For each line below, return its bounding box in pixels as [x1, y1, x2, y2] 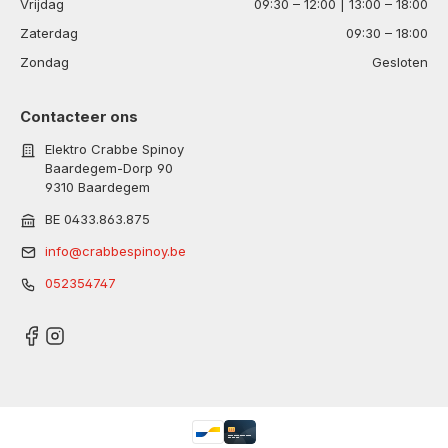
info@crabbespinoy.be [44, 242, 186, 259]
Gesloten [372, 53, 428, 70]
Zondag [20, 53, 69, 70]
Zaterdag [20, 25, 78, 42]
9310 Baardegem [44, 178, 150, 195]
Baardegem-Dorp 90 [44, 159, 173, 176]
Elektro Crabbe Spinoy [44, 140, 184, 157]
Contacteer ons [20, 107, 138, 126]
